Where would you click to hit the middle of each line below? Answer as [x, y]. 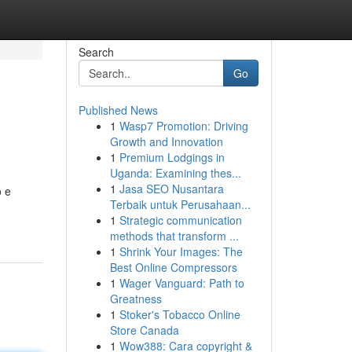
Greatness [136, 299]
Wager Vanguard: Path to [181, 283]
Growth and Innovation [166, 141]
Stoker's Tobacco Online [180, 314]
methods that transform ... [174, 236]
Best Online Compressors [173, 267]
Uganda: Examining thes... [175, 173]
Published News [118, 110]
